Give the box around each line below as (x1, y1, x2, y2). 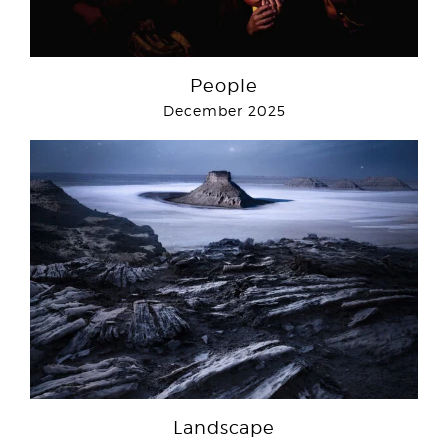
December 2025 (162, 102, 286, 120)
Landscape (173, 417, 275, 439)
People (190, 75, 258, 97)
